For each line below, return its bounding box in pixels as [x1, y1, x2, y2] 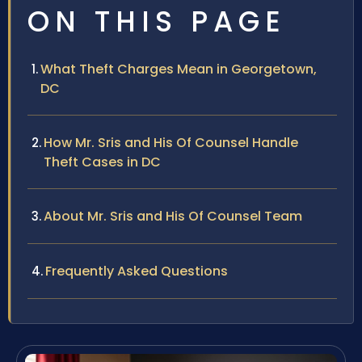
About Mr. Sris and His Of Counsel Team [44, 206, 302, 225]
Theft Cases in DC [44, 152, 161, 171]
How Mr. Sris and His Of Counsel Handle [44, 133, 298, 152]
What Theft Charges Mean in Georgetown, [40, 59, 317, 78]
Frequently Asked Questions [45, 261, 228, 280]
